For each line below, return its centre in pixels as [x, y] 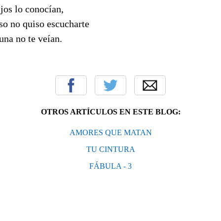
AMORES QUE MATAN [110, 132]
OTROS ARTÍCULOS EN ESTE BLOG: [110, 111]
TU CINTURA [110, 149]
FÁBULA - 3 [110, 166]
